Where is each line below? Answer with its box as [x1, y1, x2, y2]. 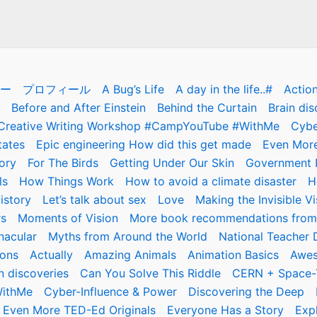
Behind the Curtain [156, 100, 257, 115]
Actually [29, 248, 73, 262]
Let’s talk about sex [42, 192, 146, 207]
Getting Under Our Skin [109, 156, 234, 170]
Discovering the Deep [188, 284, 304, 299]
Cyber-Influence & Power [44, 284, 177, 299]
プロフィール [22, 82, 91, 96]
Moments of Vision [17, 211, 118, 225]
